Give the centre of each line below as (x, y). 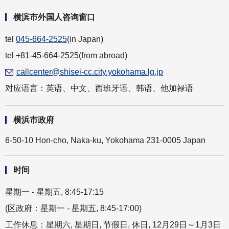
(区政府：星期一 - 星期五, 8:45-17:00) (73, 208)
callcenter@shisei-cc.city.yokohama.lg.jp (90, 72)
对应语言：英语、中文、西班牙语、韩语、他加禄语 (99, 88)
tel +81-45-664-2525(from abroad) (66, 55)
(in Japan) (85, 39)
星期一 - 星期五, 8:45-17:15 (54, 192)
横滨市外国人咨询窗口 (54, 17)
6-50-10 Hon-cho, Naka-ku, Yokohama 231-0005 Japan (105, 140)
